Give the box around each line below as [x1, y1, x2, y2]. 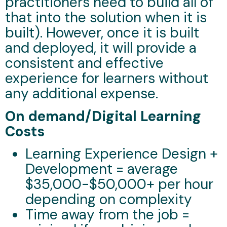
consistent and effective [5, 54, 164, 73]
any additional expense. [5, 84, 158, 103]
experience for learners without [5, 69, 208, 88]
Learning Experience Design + [25, 144, 218, 164]
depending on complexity [25, 190, 192, 209]
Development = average [25, 160, 178, 179]
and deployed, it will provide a [5, 39, 197, 58]
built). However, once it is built [5, 23, 199, 43]
